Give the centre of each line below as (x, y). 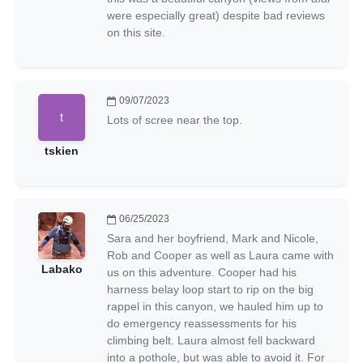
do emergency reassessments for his (202, 323)
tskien (62, 150)
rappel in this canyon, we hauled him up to (215, 306)
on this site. (136, 32)
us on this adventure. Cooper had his (202, 272)
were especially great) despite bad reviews (216, 15)
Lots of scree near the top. (175, 120)
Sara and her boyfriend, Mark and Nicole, (213, 238)
